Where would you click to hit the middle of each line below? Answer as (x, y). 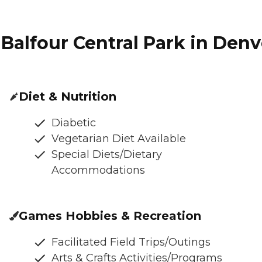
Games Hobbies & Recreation (110, 216)
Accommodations (98, 170)
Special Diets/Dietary (107, 154)
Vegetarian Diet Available (119, 138)
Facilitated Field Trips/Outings (131, 242)
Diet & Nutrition (68, 96)
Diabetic (74, 123)
